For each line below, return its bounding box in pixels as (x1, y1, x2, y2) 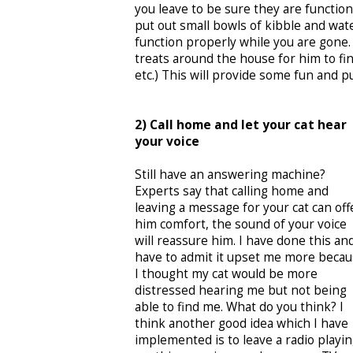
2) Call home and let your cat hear (135, 116, 347, 133)
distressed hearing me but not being (135, 281, 347, 299)
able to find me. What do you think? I (135, 298, 344, 315)
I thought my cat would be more (135, 265, 318, 282)
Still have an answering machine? (135, 165, 325, 183)
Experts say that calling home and (135, 182, 329, 199)
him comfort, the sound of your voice (135, 215, 347, 232)
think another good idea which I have (135, 314, 348, 332)
